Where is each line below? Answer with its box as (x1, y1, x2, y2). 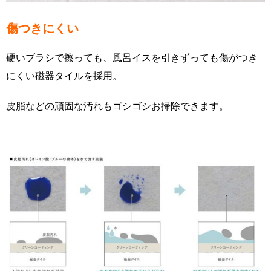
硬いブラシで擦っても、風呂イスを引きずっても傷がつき (6, 51, 258, 64)
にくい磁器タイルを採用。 (6, 70, 122, 82)
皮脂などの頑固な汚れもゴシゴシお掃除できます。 (6, 100, 229, 113)
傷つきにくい (6, 21, 79, 36)
